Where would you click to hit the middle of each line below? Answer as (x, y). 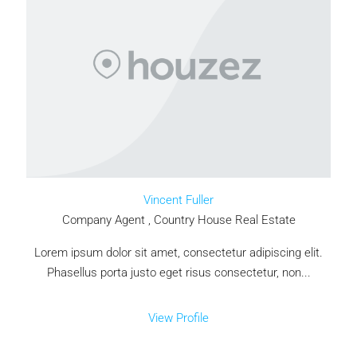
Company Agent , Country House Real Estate (178, 220)
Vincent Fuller (178, 200)
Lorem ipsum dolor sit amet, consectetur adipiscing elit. (178, 253)
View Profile (178, 318)
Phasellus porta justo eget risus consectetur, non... (178, 273)
